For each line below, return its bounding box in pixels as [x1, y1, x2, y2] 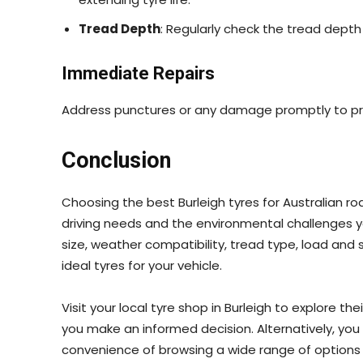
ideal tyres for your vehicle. [62, 256, 222, 274]
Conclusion [62, 147, 171, 173]
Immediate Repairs [62, 62, 215, 83]
